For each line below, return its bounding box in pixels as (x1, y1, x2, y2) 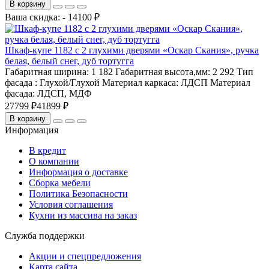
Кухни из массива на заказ (29, 210, 137, 220)
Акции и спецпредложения (29, 250, 141, 261)
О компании (29, 156, 79, 166)
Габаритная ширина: (5, 66, 91, 77)
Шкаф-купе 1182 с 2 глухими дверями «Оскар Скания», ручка (5, 44, 259, 55)
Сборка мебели (29, 177, 91, 188)
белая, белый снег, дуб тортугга (5, 55, 134, 66)
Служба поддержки (5, 230, 85, 241)
